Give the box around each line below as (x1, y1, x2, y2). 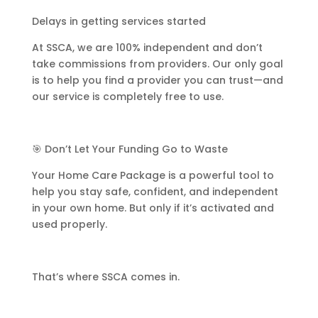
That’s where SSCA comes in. (31, 269, 180, 284)
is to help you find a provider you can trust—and (31, 72, 283, 87)
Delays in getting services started (31, 13, 206, 28)
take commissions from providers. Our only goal (31, 56, 283, 71)
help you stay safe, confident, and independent (31, 184, 278, 199)
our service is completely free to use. (31, 89, 224, 104)
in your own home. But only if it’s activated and (31, 200, 274, 215)
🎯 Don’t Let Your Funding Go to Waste (31, 141, 228, 156)
